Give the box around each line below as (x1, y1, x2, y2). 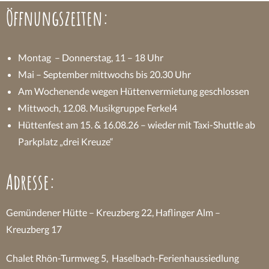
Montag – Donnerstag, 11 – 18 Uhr (18, 52, 163, 64)
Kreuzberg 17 (6, 223, 62, 235)
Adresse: (6, 168, 55, 196)
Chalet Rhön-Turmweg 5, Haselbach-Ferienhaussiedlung (6, 252, 239, 264)
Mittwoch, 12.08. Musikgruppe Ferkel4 (18, 102, 177, 114)
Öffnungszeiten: (6, 4, 109, 32)
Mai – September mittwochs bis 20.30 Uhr (18, 68, 193, 80)
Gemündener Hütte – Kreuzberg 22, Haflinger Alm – (6, 207, 220, 219)
